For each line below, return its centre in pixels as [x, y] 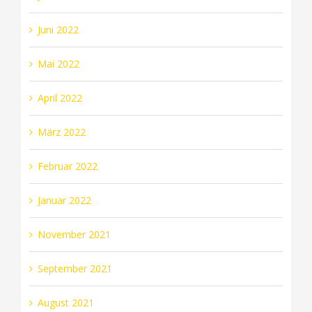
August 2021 [65, 302]
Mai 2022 [58, 63]
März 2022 [61, 132]
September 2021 [75, 268]
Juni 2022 [58, 29]
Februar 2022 [67, 166]
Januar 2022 [64, 200]
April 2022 [60, 97]
